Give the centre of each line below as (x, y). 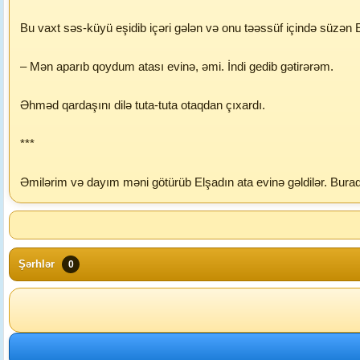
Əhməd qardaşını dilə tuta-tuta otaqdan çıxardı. (143, 105)
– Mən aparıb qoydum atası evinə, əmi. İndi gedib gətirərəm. (177, 66)
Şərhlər (38, 264)
